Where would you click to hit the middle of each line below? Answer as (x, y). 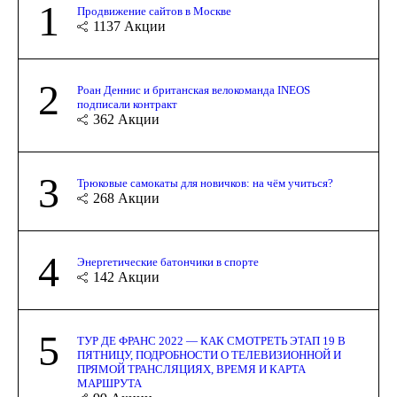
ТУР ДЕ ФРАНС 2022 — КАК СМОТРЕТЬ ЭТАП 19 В (211, 341)
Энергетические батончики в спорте (168, 262)
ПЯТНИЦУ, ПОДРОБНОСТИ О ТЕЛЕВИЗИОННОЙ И (209, 355)
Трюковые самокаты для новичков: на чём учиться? (205, 183)
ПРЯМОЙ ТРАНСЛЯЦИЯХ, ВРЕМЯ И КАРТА (191, 370)
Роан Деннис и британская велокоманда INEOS (194, 90)
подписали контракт (127, 105)
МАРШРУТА (109, 384)
